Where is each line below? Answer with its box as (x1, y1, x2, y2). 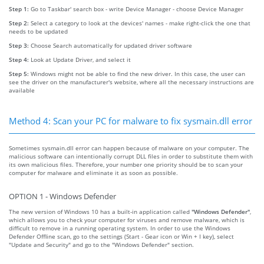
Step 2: (9, 18, 31, 27)
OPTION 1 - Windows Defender (9, 191, 116, 202)
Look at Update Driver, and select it (31, 55, 131, 64)
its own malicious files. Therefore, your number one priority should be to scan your (9, 160, 243, 169)
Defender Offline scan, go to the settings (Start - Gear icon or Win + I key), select (9, 232, 234, 240)
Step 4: (9, 55, 31, 64)
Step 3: (9, 41, 31, 49)
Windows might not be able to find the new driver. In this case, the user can (31, 69, 245, 78)
